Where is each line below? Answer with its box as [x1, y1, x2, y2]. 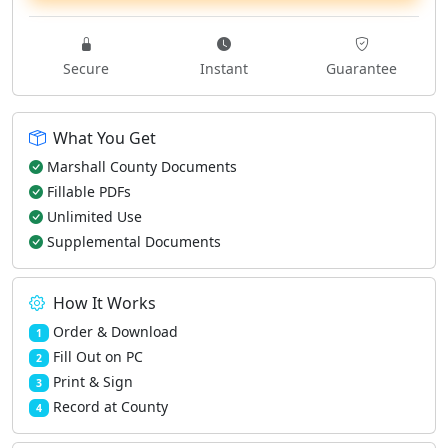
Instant [199, 59, 248, 78]
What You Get [53, 127, 156, 149]
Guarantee [326, 59, 398, 78]
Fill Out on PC [52, 347, 143, 366]
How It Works [53, 292, 156, 314]
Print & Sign [52, 372, 133, 391]
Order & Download [52, 322, 178, 341]
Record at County [52, 397, 168, 416]
